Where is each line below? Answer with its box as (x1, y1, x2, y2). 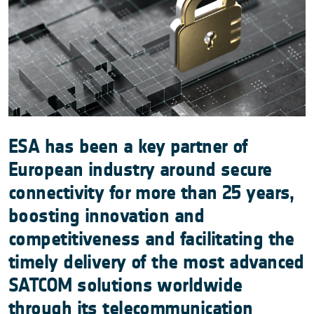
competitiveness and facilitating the (8, 227, 294, 252)
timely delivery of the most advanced (8, 250, 304, 275)
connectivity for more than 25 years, (8, 181, 294, 205)
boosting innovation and (8, 204, 205, 228)
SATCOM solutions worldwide (8, 273, 243, 298)
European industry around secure (8, 158, 272, 182)
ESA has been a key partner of (8, 135, 248, 159)
